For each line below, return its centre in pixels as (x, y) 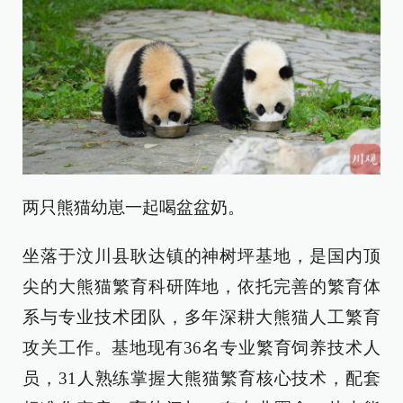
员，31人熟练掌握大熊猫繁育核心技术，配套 (201, 378)
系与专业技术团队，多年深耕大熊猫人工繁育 (201, 317)
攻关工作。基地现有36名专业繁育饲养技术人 (201, 347)
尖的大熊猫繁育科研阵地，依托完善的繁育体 (201, 286)
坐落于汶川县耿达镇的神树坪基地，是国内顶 (201, 255)
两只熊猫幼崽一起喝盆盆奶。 (134, 207)
